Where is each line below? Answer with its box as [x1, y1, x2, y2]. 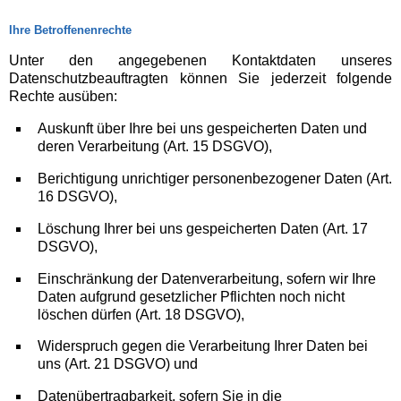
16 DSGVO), [37, 188, 117, 204]
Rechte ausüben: [9, 89, 117, 105]
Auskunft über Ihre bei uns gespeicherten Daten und [37, 121, 367, 137]
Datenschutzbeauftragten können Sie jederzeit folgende [9, 71, 392, 87]
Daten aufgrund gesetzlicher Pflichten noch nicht [37, 288, 345, 304]
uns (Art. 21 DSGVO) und [37, 356, 198, 372]
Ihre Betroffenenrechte [9, 23, 132, 38]
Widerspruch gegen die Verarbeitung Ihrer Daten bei [37, 338, 368, 354]
